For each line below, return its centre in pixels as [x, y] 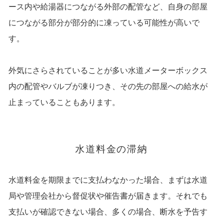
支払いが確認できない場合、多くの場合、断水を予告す [108, 212]
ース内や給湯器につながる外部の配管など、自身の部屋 [108, 7]
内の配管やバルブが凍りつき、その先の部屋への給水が [108, 87]
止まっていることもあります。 [64, 103]
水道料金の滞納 [111, 149]
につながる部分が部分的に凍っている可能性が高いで [104, 23]
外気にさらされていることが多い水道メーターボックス [108, 71]
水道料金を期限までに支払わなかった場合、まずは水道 [108, 180]
